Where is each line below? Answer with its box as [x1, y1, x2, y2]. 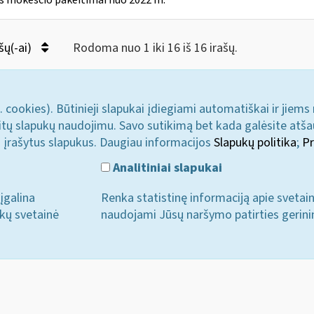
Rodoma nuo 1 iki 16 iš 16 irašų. [72, 39, 238, 57]
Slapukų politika [214, 134, 296, 151]
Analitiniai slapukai [110, 158, 223, 177]
